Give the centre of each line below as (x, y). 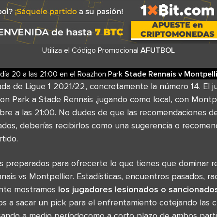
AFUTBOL (158, 50)
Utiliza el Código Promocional (91, 50)
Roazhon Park (101, 74)
